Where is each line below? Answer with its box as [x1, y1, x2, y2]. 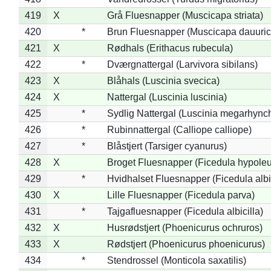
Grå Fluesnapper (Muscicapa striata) [106, 10, 263, 21]
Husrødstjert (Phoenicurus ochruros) [106, 222, 263, 233]
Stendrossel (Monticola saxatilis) [106, 255, 246, 266]
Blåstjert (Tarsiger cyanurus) [106, 140, 227, 151]
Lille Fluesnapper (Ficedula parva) [106, 189, 255, 200]
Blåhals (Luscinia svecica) [106, 75, 220, 86]
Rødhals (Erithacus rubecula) [106, 42, 233, 53]
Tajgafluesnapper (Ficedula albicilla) [106, 206, 263, 217]
